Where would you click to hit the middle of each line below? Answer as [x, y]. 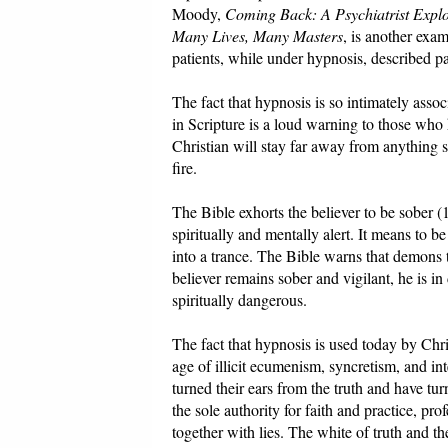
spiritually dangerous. [239, 300]
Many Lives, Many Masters [257, 36]
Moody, [198, 14]
